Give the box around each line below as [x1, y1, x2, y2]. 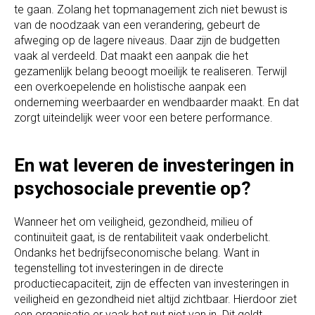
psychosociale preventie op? [14, 178, 251, 200]
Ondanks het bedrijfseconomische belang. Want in [14, 246, 259, 260]
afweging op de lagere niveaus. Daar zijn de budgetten [14, 34, 280, 48]
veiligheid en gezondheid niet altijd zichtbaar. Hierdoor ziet [14, 292, 297, 307]
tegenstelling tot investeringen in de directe [14, 262, 224, 276]
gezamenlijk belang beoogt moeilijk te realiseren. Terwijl [14, 65, 287, 79]
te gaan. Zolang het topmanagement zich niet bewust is [14, 3, 288, 17]
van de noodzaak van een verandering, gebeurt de [14, 18, 260, 32]
